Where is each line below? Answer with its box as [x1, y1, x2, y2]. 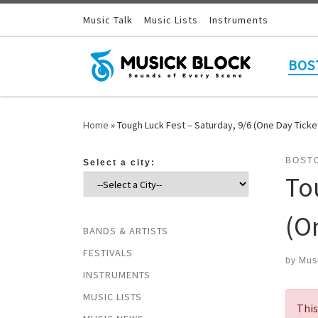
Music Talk [83, 13, 133, 26]
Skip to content [19, 13, 88, 27]
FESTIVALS [83, 246, 133, 259]
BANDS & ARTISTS [83, 224, 168, 237]
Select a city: [83, 157, 155, 168]
